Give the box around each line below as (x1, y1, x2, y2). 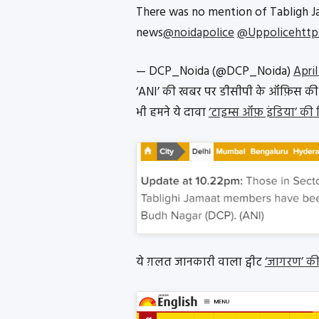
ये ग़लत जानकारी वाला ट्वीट (135, 253, 265, 273)
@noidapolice (162, 23, 234, 43)
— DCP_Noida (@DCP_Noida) (135, 62, 293, 82)
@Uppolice (236, 23, 295, 43)
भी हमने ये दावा (135, 103, 209, 123)
